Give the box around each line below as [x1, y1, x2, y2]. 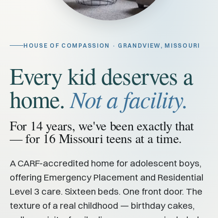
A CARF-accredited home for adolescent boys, [10, 157, 201, 169]
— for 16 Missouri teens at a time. [10, 129, 182, 146]
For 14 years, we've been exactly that [10, 117, 194, 134]
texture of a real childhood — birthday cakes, [10, 200, 195, 211]
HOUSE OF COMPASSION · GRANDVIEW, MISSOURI [23, 42, 200, 49]
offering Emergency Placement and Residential [10, 171, 203, 183]
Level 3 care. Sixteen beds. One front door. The [10, 185, 202, 197]
